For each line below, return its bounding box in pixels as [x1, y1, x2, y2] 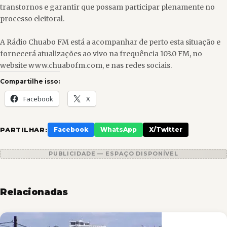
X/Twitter [148, 126, 182, 133]
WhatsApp [100, 126, 137, 133]
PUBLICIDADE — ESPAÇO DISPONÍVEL [48, 150, 179, 157]
